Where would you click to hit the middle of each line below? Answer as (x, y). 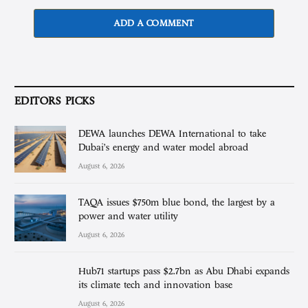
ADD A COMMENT (154, 23)
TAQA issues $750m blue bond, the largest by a (177, 202)
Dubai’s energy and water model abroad (163, 147)
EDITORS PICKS (55, 101)
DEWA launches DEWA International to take (172, 133)
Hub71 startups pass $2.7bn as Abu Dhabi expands (184, 272)
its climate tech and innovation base (155, 285)
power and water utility (128, 216)
